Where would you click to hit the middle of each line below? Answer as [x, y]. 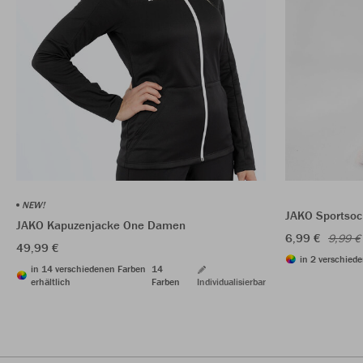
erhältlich [51, 281]
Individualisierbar [231, 281]
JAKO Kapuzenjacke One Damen [101, 224]
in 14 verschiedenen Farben [88, 268]
